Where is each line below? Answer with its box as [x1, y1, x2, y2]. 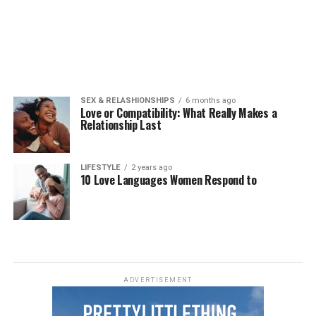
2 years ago [130, 163, 172, 172]
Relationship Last [80, 116, 162, 133]
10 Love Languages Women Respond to [80, 171, 257, 188]
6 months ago [185, 96, 236, 105]
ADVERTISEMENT [123, 276, 193, 284]
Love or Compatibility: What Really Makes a [80, 104, 277, 121]
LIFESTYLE [80, 163, 121, 172]
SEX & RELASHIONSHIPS [80, 96, 175, 105]
